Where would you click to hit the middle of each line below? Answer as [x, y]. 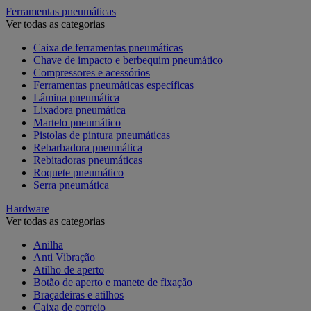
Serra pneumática [71, 185]
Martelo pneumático [77, 122]
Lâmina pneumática [76, 97]
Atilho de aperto [69, 269]
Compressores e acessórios [92, 72]
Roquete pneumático [78, 172]
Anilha [48, 244]
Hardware [27, 208]
